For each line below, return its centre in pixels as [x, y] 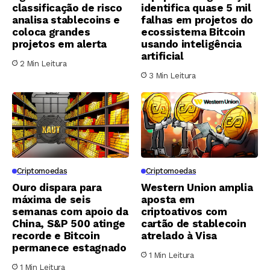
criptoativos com [184, 211]
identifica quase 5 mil [196, 8]
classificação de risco [67, 8]
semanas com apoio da [70, 211]
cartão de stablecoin [194, 223]
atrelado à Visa [179, 235]
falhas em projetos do [197, 20]
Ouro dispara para [57, 187]
